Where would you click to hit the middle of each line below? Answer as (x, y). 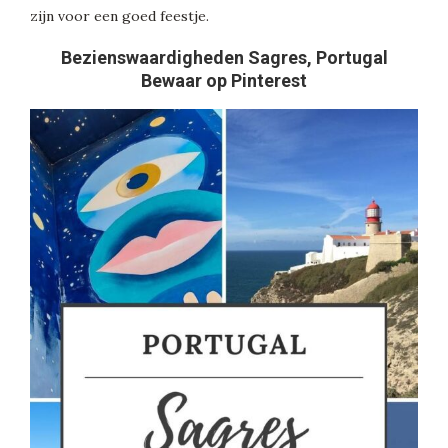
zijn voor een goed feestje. (119, 16)
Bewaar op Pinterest (224, 81)
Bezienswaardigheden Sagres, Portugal (224, 58)
